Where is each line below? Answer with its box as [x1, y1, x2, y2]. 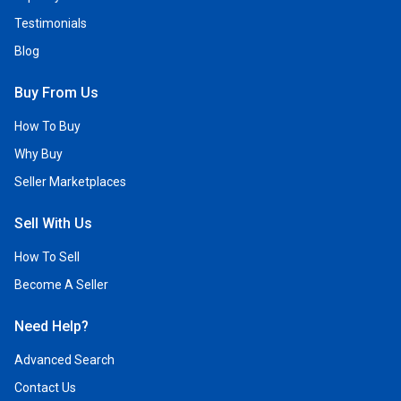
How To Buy [14, 119, 81, 133]
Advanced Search [14, 353, 115, 367]
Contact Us [14, 380, 76, 395]
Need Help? [14, 318, 89, 335]
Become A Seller [14, 277, 108, 292]
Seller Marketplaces [14, 175, 126, 189]
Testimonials [14, 16, 87, 30]
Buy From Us [14, 84, 98, 101]
